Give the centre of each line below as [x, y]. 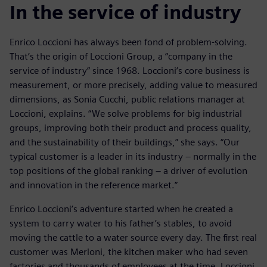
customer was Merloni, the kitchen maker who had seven [129, 252]
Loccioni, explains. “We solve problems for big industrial [126, 113]
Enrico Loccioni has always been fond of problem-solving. [128, 42]
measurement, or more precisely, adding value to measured [133, 85]
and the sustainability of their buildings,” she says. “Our [125, 142]
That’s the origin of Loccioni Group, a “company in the [121, 56]
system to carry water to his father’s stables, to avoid [121, 223]
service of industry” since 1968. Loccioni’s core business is [130, 70]
